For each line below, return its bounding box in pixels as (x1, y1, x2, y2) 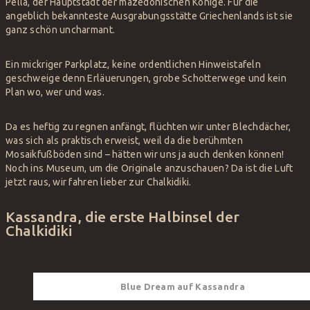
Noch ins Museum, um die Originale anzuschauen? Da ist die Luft (6, 162, 293, 174)
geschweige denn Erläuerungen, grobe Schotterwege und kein (6, 72, 286, 84)
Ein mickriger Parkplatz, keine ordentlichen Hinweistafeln (6, 58, 261, 70)
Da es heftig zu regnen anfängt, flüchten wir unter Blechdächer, (6, 120, 291, 132)
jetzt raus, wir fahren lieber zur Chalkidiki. (6, 176, 192, 188)
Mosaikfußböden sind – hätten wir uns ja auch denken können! (6, 148, 284, 160)
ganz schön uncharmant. (6, 24, 116, 35)
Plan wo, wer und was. (6, 86, 104, 98)
